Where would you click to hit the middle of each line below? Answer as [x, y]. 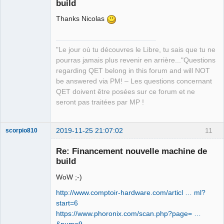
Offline [23, 107]
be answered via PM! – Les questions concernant [134, 81]
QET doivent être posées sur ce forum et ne [125, 92]
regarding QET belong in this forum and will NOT [133, 71]
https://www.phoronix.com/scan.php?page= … [128, 213]
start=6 [67, 203]
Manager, [18, 82]
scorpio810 [21, 131]
